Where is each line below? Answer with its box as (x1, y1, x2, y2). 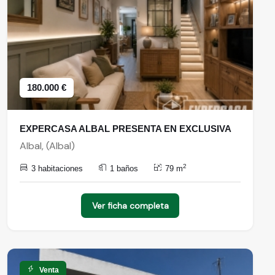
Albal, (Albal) (20, 139, 75, 152)
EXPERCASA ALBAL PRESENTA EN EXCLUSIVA (20, 123, 231, 134)
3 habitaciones (31, 164, 83, 173)
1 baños (110, 164, 138, 173)
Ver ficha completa (91, 200, 169, 211)
